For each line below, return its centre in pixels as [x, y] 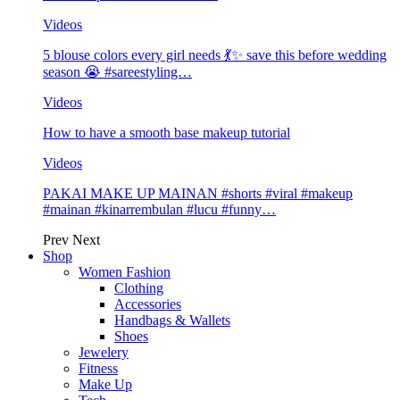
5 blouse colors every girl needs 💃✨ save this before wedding [215, 55]
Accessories [148, 304]
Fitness [98, 369]
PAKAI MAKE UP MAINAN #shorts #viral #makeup [198, 194]
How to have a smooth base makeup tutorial [167, 133]
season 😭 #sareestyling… [117, 72]
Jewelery [104, 353]
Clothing [139, 288]
